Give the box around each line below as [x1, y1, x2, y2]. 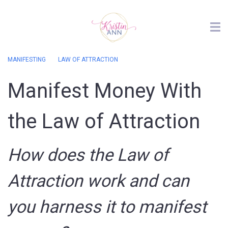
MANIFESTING [8, 56, 46, 63]
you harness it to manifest [8, 196, 207, 217]
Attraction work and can [8, 170, 189, 191]
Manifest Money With [8, 79, 202, 103]
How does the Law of [8, 145, 168, 165]
